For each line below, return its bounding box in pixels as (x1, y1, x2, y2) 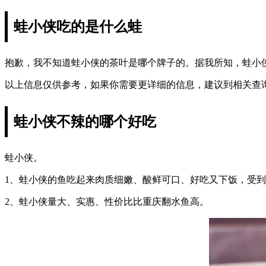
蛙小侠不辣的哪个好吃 (14, 113, 156, 129)
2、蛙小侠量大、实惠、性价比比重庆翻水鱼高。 (5, 196, 209, 207)
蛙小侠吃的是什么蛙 (14, 18, 142, 34)
